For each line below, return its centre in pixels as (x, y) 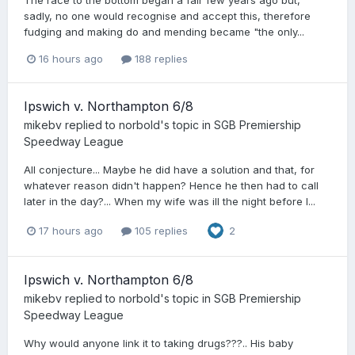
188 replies (160, 59)
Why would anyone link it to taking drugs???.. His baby (158, 344)
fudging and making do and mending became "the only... (164, 31)
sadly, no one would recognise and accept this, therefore (167, 15)
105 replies (160, 230)
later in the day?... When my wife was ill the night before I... (170, 202)
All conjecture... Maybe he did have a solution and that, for (169, 170)
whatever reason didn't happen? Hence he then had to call (171, 186)
